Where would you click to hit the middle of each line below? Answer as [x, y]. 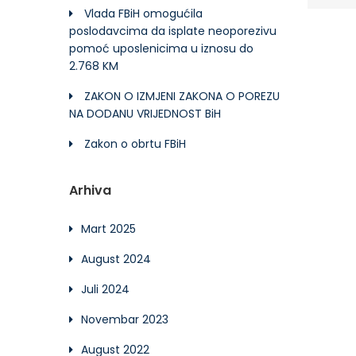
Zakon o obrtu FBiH [135, 144]
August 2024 [116, 259]
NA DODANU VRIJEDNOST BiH [145, 114]
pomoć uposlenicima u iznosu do [161, 48]
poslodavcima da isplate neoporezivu [173, 31]
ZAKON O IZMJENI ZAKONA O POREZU [182, 96]
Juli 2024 [105, 289]
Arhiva [90, 190]
